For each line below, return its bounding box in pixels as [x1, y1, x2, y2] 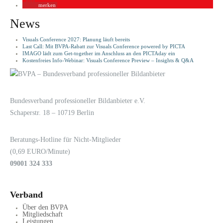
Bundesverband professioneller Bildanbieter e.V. [10, 97, 145, 105]
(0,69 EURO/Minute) [10, 147, 70, 155]
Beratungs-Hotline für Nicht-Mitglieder [10, 135, 121, 143]
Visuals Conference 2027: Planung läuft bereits [22, 36, 130, 42]
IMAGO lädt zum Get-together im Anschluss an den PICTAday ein [22, 50, 175, 56]
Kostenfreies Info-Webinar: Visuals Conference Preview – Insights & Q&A [22, 57, 194, 63]
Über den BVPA [22, 203, 68, 211]
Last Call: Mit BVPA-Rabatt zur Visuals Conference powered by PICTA [22, 43, 185, 49]
